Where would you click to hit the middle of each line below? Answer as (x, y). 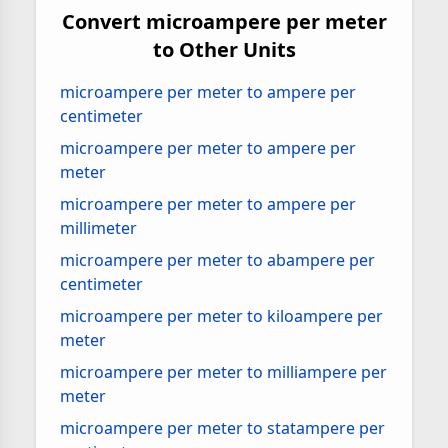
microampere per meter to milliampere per (223, 372)
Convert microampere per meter (224, 21)
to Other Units (224, 49)
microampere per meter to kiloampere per (221, 316)
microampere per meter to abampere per (217, 260)
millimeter (98, 228)
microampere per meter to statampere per (222, 428)
